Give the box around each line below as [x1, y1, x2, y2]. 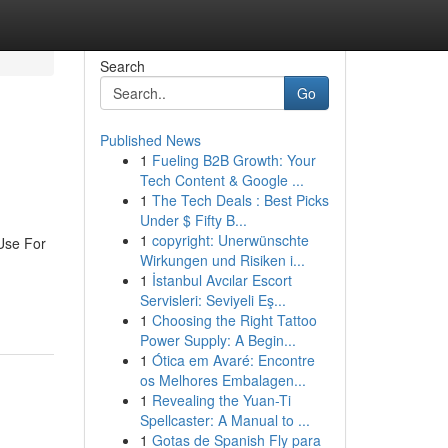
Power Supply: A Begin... [139, 330, 296, 350]
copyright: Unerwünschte [151, 230, 309, 250]
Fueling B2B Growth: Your [151, 150, 316, 170]
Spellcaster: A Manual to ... [139, 410, 310, 430]
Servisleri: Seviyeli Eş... [139, 290, 286, 310]
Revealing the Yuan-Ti [151, 390, 291, 410]
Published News [99, 130, 201, 150]
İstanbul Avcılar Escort [151, 270, 292, 290]
